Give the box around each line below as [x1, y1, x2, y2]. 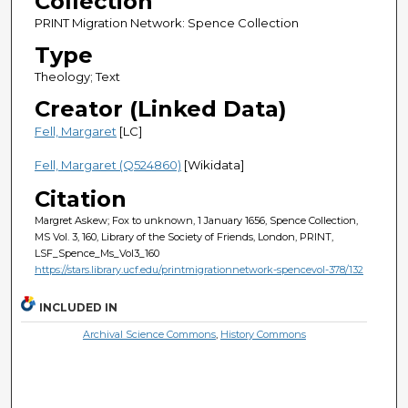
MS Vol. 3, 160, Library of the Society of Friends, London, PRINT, [34, 229, 333, 243]
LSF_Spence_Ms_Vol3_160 [34, 246, 159, 260]
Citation [34, 185, 127, 212]
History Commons [219, 328, 306, 342]
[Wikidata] [180, 157, 244, 172]
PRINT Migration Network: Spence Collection [34, 15, 299, 30]
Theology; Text [34, 68, 120, 84]
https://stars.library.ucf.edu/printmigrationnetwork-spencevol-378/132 [34, 262, 363, 276]
